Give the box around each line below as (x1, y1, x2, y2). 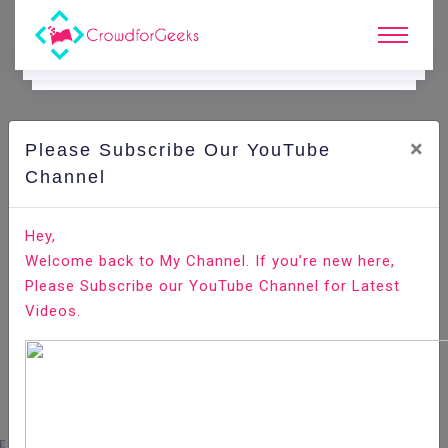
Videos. (25, 302, 81, 320)
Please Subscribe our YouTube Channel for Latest (25, 277, 400, 295)
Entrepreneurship (248, 236, 390, 254)
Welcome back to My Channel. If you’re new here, (25, 252, 395, 270)
